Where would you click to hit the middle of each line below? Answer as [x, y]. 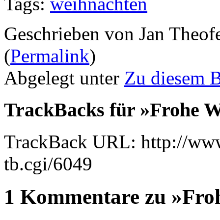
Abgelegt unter [64, 78]
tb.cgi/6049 [48, 164]
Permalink [50, 56]
